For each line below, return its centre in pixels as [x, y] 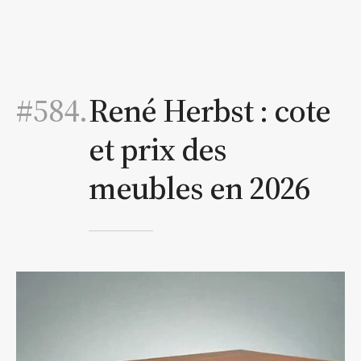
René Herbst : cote [210, 111]
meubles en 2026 [199, 188]
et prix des [158, 149]
